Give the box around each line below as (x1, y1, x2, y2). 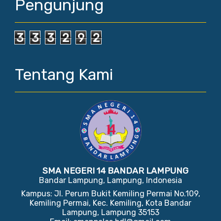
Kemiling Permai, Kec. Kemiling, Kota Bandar (30, 198, 191, 208)
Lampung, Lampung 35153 (62, 208, 159, 217)
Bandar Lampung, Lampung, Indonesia (39, 176, 182, 185)
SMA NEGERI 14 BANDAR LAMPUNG (42, 166, 188, 176)
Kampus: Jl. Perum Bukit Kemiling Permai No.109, (21, 189, 200, 198)
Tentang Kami (15, 65, 113, 84)
